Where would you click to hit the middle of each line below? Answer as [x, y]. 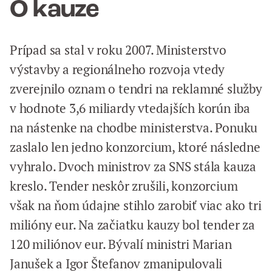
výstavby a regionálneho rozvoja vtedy [117, 70]
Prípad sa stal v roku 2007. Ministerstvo [118, 50]
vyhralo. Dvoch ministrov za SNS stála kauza [133, 167]
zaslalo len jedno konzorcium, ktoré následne [135, 147]
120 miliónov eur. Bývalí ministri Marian [121, 244]
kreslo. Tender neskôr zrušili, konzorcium [124, 186]
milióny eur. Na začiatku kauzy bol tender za [132, 225]
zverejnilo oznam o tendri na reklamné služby [136, 89]
